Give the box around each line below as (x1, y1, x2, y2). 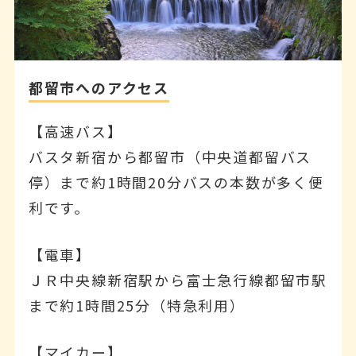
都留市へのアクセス (28, 76, 169, 98)
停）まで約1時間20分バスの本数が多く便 (28, 171, 324, 192)
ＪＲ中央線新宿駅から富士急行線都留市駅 (28, 269, 327, 290)
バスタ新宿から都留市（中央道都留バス (28, 145, 312, 167)
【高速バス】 (28, 120, 123, 141)
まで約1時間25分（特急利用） (28, 294, 246, 315)
